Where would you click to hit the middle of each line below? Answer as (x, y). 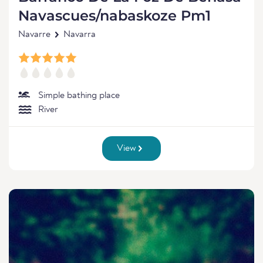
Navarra (80, 35)
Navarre (34, 35)
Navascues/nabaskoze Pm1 (114, 16)
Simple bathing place (79, 96)
